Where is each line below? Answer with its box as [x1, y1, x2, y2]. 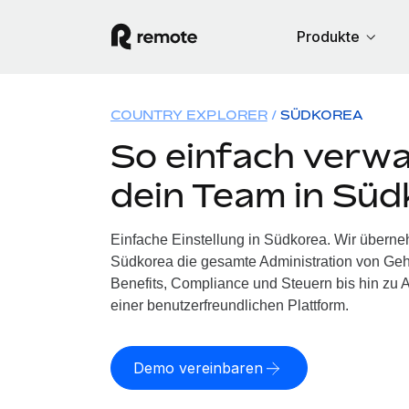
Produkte [296, 27, 360, 46]
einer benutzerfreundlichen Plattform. [110, 298, 349, 313]
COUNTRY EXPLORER [110, 107, 267, 122]
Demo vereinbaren [132, 359, 263, 377]
